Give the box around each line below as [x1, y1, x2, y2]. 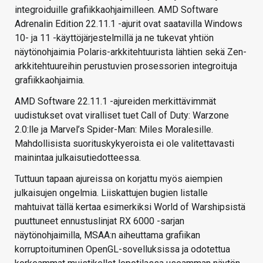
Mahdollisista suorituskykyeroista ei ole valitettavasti [15, 137, 234, 149]
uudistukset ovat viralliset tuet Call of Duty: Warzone [15, 109, 229, 121]
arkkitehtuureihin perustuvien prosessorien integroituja [15, 60, 237, 72]
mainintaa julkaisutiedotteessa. [15, 151, 141, 163]
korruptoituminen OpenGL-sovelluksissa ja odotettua [15, 243, 230, 255]
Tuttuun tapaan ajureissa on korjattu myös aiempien [15, 173, 222, 184]
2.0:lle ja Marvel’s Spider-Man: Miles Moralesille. [15, 123, 213, 135]
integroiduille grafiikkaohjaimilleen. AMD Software [15, 4, 218, 15]
